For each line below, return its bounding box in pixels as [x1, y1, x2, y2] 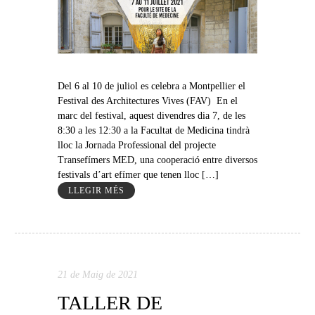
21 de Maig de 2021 [57, 269, 138, 280]
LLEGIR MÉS [67, 185, 124, 195]
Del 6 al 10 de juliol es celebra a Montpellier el [57, 80, 245, 91]
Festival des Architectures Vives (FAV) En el [57, 95, 238, 106]
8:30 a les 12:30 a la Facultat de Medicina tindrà [57, 124, 250, 136]
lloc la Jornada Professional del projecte [57, 139, 216, 150]
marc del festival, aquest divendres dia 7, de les [57, 110, 245, 121]
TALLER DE [57, 291, 162, 314]
